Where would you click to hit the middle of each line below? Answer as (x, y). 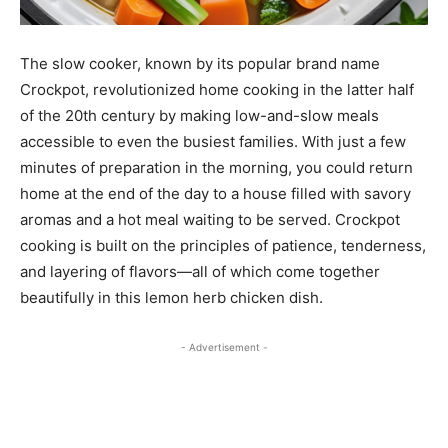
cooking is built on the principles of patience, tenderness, (223, 246)
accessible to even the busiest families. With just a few (213, 142)
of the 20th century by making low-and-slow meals (199, 116)
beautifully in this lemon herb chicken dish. (171, 298)
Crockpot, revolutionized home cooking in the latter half (217, 90)
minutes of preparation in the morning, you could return (216, 168)
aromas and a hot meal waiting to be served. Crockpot (210, 220)
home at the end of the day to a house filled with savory (215, 194)
